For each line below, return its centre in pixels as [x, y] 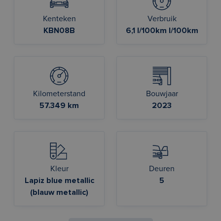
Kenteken [59, 19]
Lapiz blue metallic [59, 181]
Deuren [162, 169]
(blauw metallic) [59, 192]
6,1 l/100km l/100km [162, 31]
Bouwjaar [162, 94]
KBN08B [59, 31]
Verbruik [162, 19]
